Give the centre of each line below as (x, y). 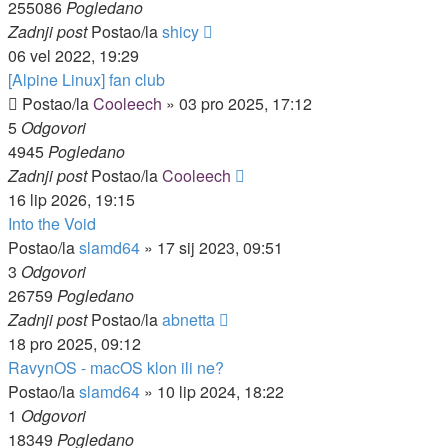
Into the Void (52, 223)
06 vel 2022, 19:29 (73, 55)
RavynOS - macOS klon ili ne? (116, 367)
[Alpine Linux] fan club (86, 79)
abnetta (188, 319)
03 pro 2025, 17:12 (245, 103)
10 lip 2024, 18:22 (220, 391)
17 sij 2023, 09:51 (220, 247)
